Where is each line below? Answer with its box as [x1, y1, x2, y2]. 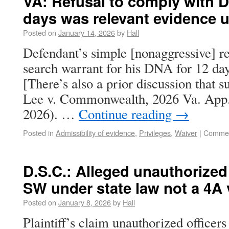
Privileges [139, 127, 171, 138]
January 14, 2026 [58, 27, 115, 38]
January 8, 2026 [58, 197, 111, 208]
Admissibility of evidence [56, 127, 135, 138]
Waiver [175, 127, 197, 138]
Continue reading [79, 105, 175, 123]
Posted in [23, 127, 54, 138]
